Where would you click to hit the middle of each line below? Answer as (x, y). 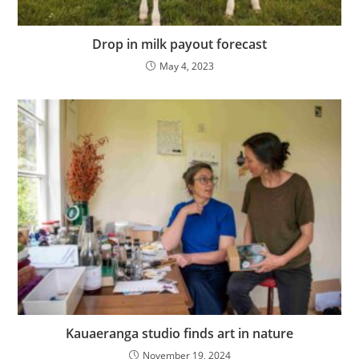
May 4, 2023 (186, 67)
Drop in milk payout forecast (179, 44)
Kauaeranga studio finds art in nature (179, 333)
